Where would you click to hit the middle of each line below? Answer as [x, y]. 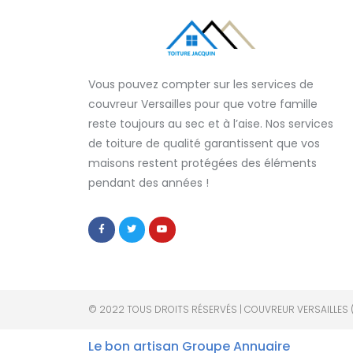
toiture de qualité [153, 143]
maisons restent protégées [163, 163]
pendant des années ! [149, 182]
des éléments [277, 163]
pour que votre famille [255, 104]
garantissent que [251, 143]
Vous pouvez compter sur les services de [201, 84]
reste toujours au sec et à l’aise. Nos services [211, 123]
